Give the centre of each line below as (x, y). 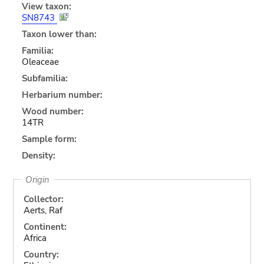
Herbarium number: (62, 95)
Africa (35, 238)
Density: (38, 155)
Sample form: (49, 139)
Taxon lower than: (59, 34)
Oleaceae (40, 62)
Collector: (43, 199)
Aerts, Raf (43, 210)
